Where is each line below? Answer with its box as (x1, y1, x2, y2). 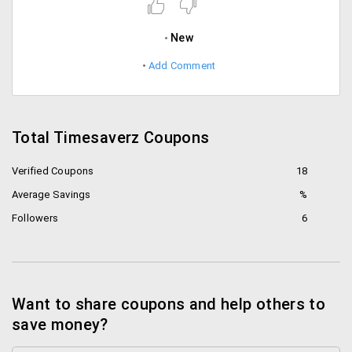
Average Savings (12, 189, 91, 200)
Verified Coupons (12, 165, 94, 177)
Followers (12, 212, 59, 224)
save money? (12, 315, 108, 334)
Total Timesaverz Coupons (12, 128, 210, 147)
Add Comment (148, 60, 216, 71)
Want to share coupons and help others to (12, 295, 326, 313)
